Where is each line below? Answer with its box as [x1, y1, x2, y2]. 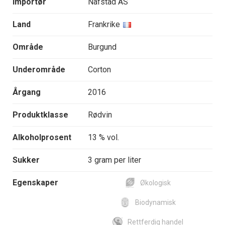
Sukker [13, 155, 40, 165]
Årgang [13, 87, 41, 97]
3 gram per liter [88, 155, 141, 165]
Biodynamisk [135, 198, 176, 207]
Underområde [13, 65, 65, 75]
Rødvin [88, 110, 112, 120]
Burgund [88, 42, 117, 52]
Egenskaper [13, 178, 58, 188]
